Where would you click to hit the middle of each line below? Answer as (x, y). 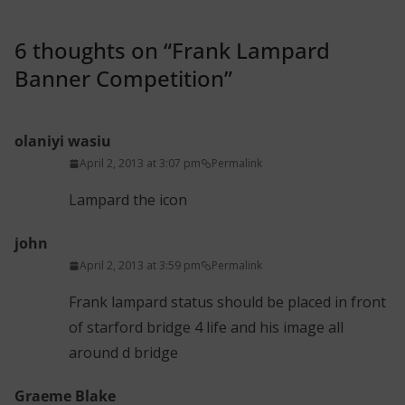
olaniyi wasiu (63, 141)
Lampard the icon (128, 200)
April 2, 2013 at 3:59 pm (140, 266)
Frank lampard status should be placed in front (227, 302)
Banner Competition (119, 79)
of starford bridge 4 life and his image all (206, 328)
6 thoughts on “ (93, 51)
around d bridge (123, 353)
